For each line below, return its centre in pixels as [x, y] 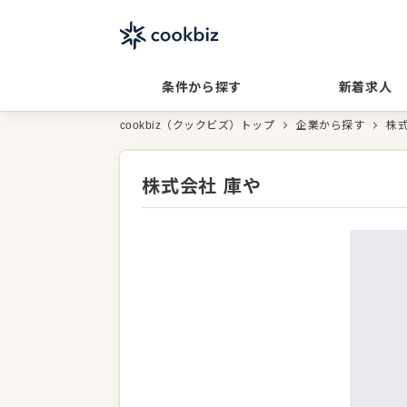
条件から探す [202, 87]
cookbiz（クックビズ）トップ [198, 125]
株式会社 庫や [202, 186]
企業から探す [331, 125]
